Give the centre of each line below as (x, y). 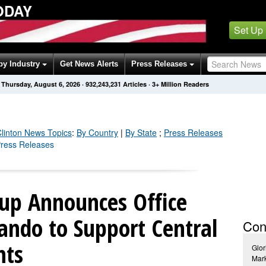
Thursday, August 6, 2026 (41, 84)
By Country (97, 132)
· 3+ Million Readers (179, 84)
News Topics (47, 132)
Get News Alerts (89, 64)
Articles (135, 84)
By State (141, 132)
